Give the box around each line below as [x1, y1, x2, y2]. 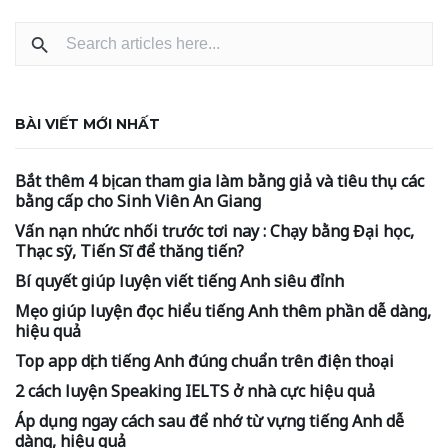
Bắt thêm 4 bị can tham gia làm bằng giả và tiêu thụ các [15, 169, 424, 192]
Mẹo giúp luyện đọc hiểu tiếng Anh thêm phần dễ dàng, [15, 299, 431, 322]
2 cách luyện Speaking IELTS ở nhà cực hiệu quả [15, 379, 375, 402]
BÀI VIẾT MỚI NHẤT [15, 114, 160, 133]
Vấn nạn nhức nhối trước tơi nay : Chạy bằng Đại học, [15, 219, 414, 242]
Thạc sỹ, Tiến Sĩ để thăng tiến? [15, 239, 244, 262]
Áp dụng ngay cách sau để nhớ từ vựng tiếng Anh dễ [15, 409, 404, 432]
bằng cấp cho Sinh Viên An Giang [15, 189, 261, 212]
